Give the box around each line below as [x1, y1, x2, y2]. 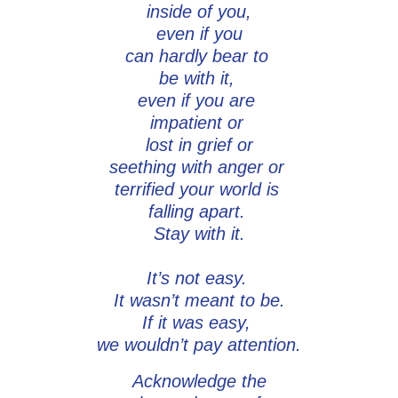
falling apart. [147, 202, 251, 222]
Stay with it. [153, 224, 245, 244]
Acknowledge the [131, 371, 267, 392]
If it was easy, [142, 313, 256, 333]
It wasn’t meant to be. [113, 291, 285, 311]
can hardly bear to [124, 46, 274, 67]
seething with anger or [108, 157, 290, 178]
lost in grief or [145, 135, 253, 155]
